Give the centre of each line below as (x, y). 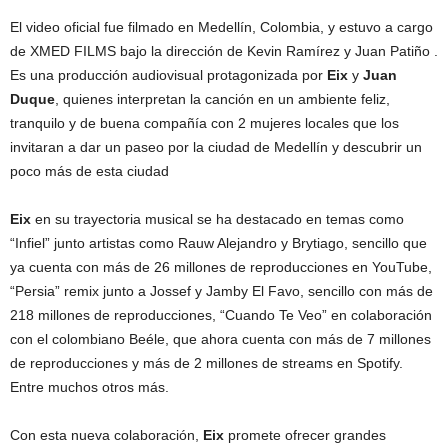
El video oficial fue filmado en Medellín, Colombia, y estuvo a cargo (221, 26)
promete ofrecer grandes (307, 434)
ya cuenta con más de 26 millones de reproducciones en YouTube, (221, 266)
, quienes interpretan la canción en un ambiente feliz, (222, 98)
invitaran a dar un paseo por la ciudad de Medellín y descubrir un (216, 146)
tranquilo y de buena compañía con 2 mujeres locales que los (204, 122)
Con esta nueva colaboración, (106, 434)
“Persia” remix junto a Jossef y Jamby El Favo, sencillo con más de (221, 290)
